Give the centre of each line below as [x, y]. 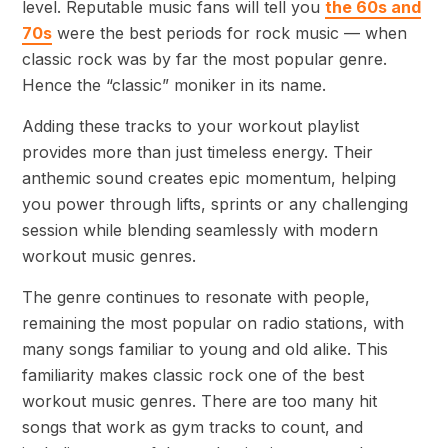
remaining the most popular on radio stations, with [213, 323]
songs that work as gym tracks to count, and [192, 427]
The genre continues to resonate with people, [196, 297]
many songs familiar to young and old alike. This [205, 349]
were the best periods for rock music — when [229, 33]
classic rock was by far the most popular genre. [204, 59]
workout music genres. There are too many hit [199, 401]
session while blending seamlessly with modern [200, 230]
